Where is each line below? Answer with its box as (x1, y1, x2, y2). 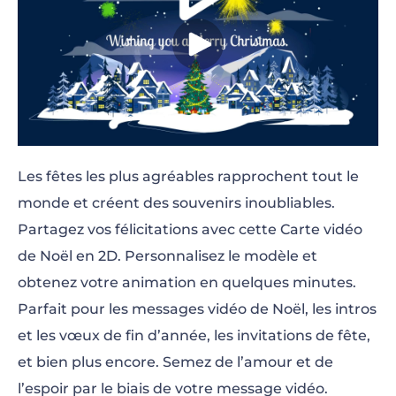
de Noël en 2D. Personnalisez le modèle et (18, 247, 317, 264)
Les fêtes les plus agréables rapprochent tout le (18, 167, 359, 185)
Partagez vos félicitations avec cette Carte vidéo (18, 220, 362, 238)
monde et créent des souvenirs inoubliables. (18, 194, 335, 211)
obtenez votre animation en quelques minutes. (18, 273, 356, 291)
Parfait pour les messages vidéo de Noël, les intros (18, 300, 377, 317)
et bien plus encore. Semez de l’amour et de (18, 353, 333, 370)
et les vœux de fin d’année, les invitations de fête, (18, 326, 370, 344)
